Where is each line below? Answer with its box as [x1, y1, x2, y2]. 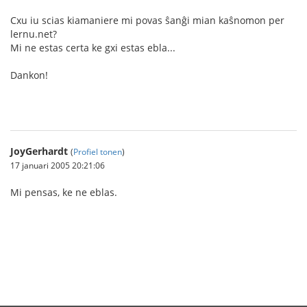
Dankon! [10, 69, 48, 82]
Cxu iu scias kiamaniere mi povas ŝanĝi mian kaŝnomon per [10, 14, 284, 27]
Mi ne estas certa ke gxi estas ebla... [10, 41, 175, 54]
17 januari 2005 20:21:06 [10, 160, 105, 171]
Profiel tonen [73, 146, 122, 157]
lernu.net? [10, 27, 60, 40]
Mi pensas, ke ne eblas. [10, 186, 117, 199]
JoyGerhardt [10, 145, 68, 158]
